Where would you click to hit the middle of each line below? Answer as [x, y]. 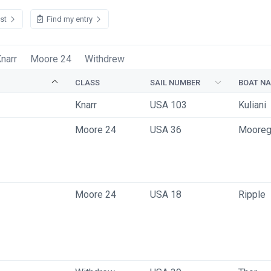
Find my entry [70, 19]
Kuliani [253, 105]
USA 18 [166, 194]
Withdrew [105, 59]
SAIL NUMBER [175, 83]
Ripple [252, 194]
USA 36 [166, 130]
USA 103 [168, 105]
